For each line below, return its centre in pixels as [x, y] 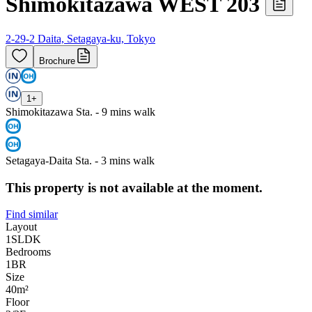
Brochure [57, 61]
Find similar [32, 214]
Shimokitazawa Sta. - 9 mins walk [80, 111]
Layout [21, 227]
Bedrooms [28, 252]
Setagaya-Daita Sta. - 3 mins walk [80, 160]
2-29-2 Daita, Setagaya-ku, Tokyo [80, 38]
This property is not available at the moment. [134, 187]
